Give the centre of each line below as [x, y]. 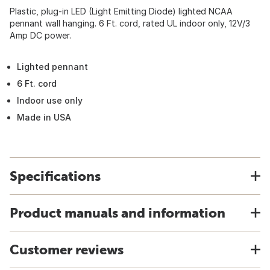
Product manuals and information [118, 213]
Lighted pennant [52, 67]
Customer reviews [67, 250]
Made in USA [44, 117]
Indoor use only [50, 100]
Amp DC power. [40, 35]
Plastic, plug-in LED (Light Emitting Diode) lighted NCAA [121, 11]
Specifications [55, 176]
